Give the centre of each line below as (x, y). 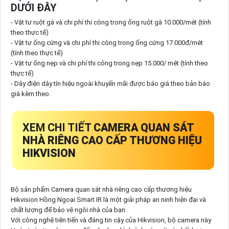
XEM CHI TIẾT (58, 127)
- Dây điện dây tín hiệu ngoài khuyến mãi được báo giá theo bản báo (110, 83)
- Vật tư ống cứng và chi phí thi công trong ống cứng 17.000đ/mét (107, 42)
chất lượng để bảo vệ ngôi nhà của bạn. (68, 210)
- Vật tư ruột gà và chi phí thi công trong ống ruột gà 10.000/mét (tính (111, 22)
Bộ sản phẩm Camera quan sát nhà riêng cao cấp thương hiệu (101, 190)
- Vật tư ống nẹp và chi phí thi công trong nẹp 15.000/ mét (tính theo (109, 63)
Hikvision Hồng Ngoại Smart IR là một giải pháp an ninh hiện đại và (108, 200)
